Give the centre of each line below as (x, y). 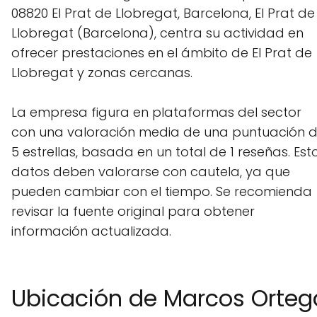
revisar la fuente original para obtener (133, 211)
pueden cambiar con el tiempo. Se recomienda (162, 191)
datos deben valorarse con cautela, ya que (151, 171)
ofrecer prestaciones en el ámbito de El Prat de (162, 52)
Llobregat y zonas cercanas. (102, 72)
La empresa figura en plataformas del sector (156, 112)
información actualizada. (91, 231)
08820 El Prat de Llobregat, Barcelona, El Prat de (163, 13)
